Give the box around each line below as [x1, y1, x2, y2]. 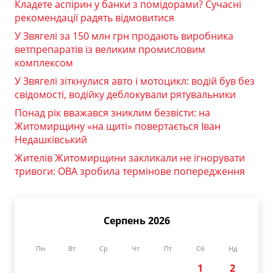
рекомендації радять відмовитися [15, 11, 174, 25]
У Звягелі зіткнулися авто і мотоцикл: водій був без [15, 74, 255, 88]
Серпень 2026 [103, 214, 170, 228]
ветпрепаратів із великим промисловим [15, 43, 205, 57]
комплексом [15, 56, 73, 70]
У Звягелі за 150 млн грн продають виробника [15, 29, 233, 43]
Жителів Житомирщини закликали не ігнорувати [15, 151, 245, 165]
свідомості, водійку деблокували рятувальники [15, 88, 236, 102]
